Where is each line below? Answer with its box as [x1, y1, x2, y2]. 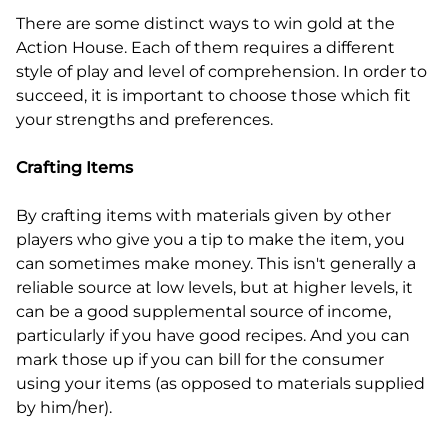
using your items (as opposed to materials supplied [16, 373, 425, 393]
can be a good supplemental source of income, [16, 301, 391, 321]
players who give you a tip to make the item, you [16, 229, 405, 249]
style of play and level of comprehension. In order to [16, 61, 427, 81]
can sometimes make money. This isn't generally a [16, 253, 416, 273]
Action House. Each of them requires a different [16, 37, 395, 57]
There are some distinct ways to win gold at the [16, 13, 395, 33]
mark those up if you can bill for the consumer [16, 349, 384, 369]
